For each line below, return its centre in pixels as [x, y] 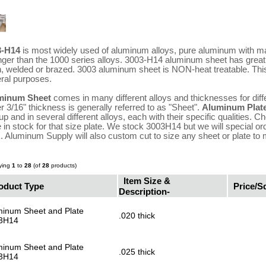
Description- [144, 191]
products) [63, 166]
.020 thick [137, 216]
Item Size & [147, 180]
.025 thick [137, 252]
